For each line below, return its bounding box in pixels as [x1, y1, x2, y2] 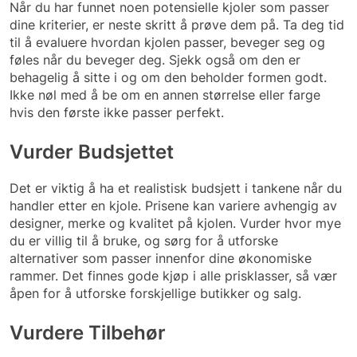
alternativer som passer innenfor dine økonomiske [10, 249, 312, 266]
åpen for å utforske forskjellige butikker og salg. [10, 284, 301, 301]
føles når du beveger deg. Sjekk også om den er [10, 51, 300, 68]
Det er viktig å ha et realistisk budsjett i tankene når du [10, 179, 342, 196]
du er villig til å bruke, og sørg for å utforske [10, 232, 278, 249]
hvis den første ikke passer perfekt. [10, 104, 224, 120]
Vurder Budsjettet [10, 139, 174, 163]
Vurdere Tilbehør [10, 320, 166, 344]
